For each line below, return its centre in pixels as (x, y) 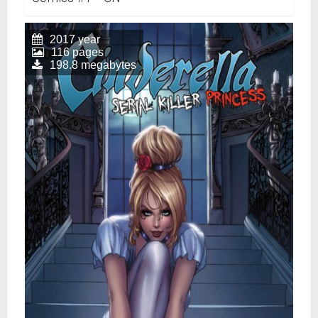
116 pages (77, 52)
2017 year (75, 39)
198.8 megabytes (93, 65)
